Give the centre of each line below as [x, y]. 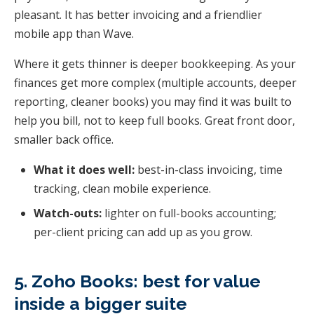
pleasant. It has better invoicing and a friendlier [138, 14]
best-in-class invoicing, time [209, 169]
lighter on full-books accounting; [189, 213]
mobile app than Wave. [74, 33]
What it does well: [84, 169]
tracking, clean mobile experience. [122, 188]
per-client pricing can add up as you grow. [143, 232]
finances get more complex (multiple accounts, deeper [155, 82]
